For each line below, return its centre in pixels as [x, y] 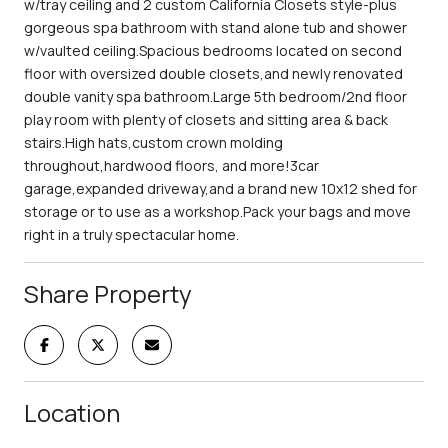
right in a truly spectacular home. [131, 234]
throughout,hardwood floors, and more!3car [171, 165]
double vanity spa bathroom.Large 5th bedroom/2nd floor [215, 96]
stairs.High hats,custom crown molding [153, 142]
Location [72, 412]
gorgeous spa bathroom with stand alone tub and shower [215, 27]
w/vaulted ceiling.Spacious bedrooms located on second [213, 50]
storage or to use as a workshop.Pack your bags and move [217, 211]
